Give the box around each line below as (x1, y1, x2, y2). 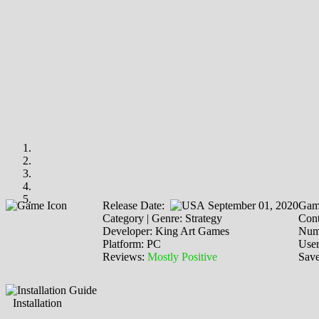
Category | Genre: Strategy (103, 211, 222, 224)
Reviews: (103, 250, 147, 263)
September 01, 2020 (205, 199, 298, 211)
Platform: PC (103, 237, 161, 250)
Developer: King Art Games (103, 224, 229, 237)
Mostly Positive (147, 250, 217, 263)
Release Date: (103, 199, 170, 211)
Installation (13, 296, 62, 309)
